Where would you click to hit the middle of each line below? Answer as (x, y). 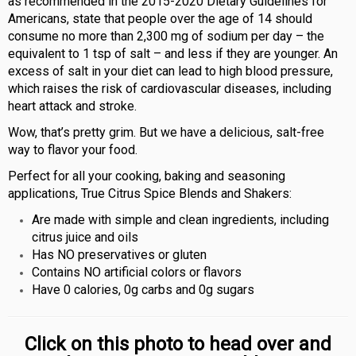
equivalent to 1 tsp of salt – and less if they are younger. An (173, 53)
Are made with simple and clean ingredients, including (180, 219)
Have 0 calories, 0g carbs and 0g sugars (143, 289)
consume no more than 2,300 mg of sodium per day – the (166, 36)
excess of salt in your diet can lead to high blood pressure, (170, 71)
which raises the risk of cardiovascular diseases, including (170, 88)
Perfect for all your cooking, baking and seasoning (147, 176)
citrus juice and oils (85, 237)
